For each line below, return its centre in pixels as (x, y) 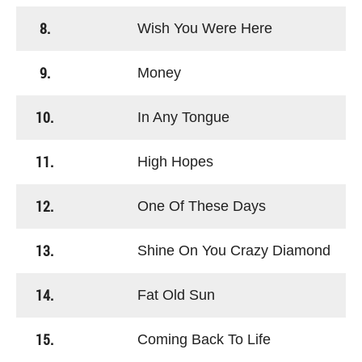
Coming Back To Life (178, 339)
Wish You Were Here (179, 28)
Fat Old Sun (150, 295)
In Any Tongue (157, 117)
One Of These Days (175, 206)
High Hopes (149, 162)
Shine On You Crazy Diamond (208, 250)
